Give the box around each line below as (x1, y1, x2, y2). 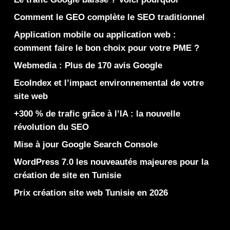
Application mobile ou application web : (13, 30, 176, 40)
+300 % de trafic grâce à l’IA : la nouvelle (13, 109, 180, 119)
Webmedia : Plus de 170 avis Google (13, 61, 162, 70)
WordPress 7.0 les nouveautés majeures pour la (13, 157, 208, 167)
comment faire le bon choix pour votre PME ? (13, 43, 199, 53)
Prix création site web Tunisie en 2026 (13, 188, 168, 198)
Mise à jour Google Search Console (13, 140, 158, 149)
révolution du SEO (13, 122, 89, 132)
